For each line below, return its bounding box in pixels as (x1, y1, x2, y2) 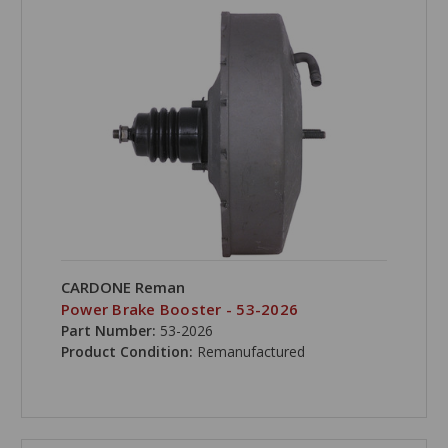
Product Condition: (60, 342, 197, 362)
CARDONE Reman (60, 277, 185, 298)
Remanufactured (196, 342, 305, 362)
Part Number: (60, 321, 156, 341)
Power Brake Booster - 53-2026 (60, 299, 299, 320)
